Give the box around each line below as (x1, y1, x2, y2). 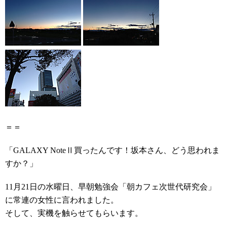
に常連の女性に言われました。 (5, 196, 119, 204)
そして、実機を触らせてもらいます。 (5, 209, 143, 217)
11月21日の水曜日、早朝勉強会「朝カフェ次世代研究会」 (5, 182, 216, 191)
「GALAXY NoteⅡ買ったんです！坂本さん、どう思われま (5, 146, 220, 155)
